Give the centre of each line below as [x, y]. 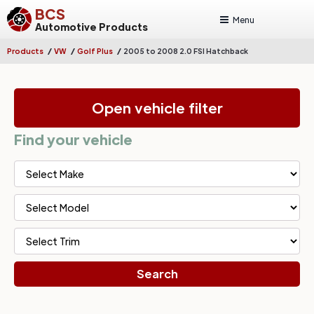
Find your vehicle [73, 139]
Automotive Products [91, 26]
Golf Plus [95, 51]
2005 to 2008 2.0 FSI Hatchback [186, 51]
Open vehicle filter [157, 108]
